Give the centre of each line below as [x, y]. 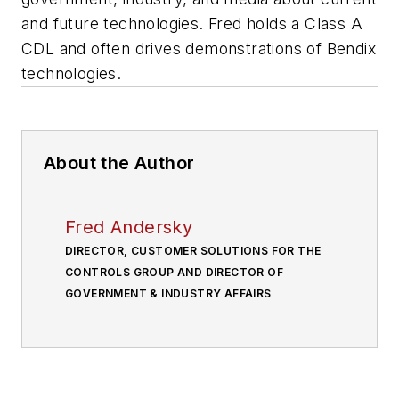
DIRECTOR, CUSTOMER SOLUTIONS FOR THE [193, 251]
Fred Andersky [129, 228]
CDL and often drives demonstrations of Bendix [199, 49]
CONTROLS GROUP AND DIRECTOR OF [174, 273]
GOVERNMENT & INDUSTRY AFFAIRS [168, 294]
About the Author [119, 163]
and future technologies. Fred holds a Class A [192, 24]
